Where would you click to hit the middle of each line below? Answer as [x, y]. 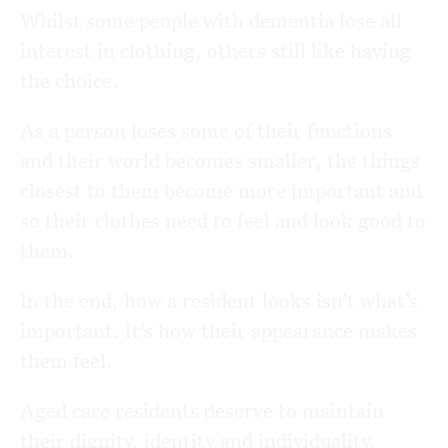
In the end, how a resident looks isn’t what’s [219, 300]
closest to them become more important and [221, 190]
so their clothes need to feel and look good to [223, 220]
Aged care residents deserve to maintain [202, 410]
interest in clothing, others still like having [215, 50]
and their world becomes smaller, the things [220, 160]
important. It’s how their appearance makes [218, 330]
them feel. [66, 360]
